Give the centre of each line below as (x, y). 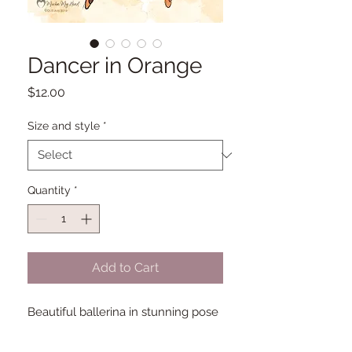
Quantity (49, 191)
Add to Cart (125, 268)
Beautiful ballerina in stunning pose (123, 312)
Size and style (64, 126)
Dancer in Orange (115, 66)
